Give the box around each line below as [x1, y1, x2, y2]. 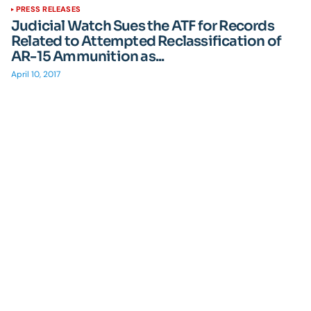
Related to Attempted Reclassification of [11, 33, 282, 50]
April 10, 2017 [11, 69, 60, 80]
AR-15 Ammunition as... [11, 48, 165, 65]
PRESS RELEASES [16, 4, 81, 14]
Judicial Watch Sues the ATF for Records [11, 17, 274, 35]
